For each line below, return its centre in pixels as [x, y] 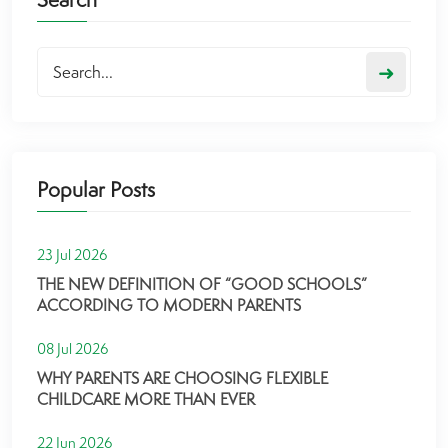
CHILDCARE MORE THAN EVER [146, 399]
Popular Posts [96, 189]
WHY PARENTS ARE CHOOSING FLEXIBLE [182, 378]
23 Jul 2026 [72, 254]
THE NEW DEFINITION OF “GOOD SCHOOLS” [202, 284]
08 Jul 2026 [72, 348]
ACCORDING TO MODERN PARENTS [169, 305]
